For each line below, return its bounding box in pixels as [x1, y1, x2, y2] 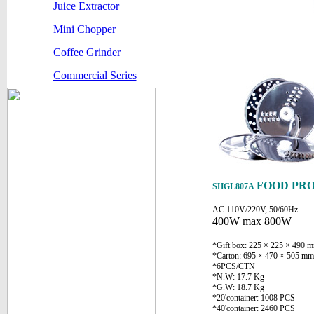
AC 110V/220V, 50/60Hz [212, 205, 298, 214]
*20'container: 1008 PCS [212, 293, 295, 303]
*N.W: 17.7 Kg [212, 272, 266, 282]
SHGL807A [212, 182, 257, 191]
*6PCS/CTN [212, 261, 255, 271]
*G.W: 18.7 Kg [212, 282, 264, 292]
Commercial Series [53, 69, 137, 81]
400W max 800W [212, 215, 292, 227]
